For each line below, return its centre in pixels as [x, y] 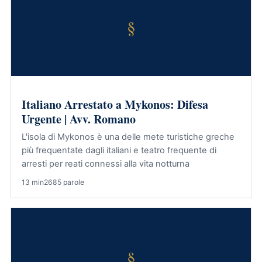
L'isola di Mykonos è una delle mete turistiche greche [128, 137]
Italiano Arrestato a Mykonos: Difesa [115, 104]
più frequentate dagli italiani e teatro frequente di [119, 150]
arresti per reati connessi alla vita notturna [106, 164]
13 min [33, 182]
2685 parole [64, 182]
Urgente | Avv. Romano [79, 119]
